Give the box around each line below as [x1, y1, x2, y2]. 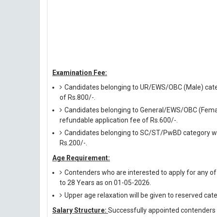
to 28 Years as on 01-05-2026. [60, 179, 151, 186]
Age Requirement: [52, 154, 110, 162]
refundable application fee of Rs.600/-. [60, 116, 178, 124]
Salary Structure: [52, 206, 108, 214]
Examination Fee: [52, 69, 107, 77]
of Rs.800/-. [60, 93, 95, 101]
